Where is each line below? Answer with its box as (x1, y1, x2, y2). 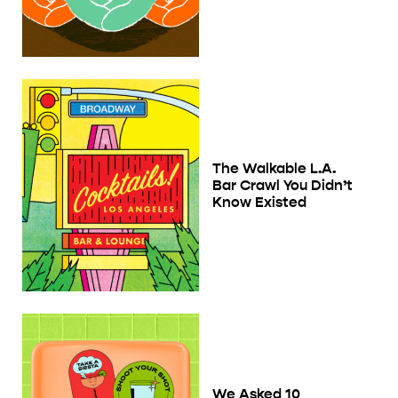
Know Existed (212, 193, 306, 211)
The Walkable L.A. (212, 159, 336, 177)
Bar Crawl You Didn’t (212, 176, 353, 194)
